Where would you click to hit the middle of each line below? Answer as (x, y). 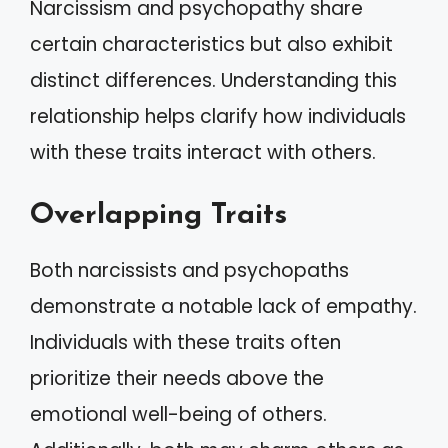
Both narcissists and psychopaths (189, 270)
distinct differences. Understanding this (213, 80)
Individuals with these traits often (185, 342)
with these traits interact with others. (203, 152)
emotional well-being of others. (178, 414)
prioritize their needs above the (177, 378)
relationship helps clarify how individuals (218, 116)
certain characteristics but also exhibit (211, 44)
